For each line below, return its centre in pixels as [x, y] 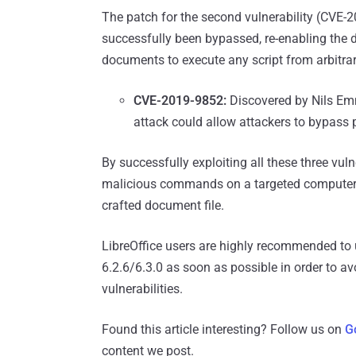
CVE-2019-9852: [182, 100]
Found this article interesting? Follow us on [223, 329]
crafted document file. [163, 205]
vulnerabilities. [142, 288]
